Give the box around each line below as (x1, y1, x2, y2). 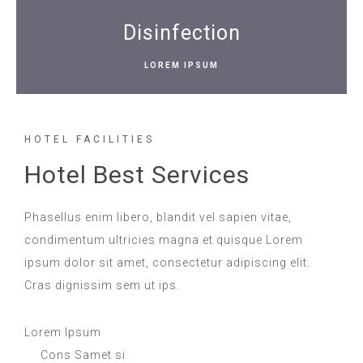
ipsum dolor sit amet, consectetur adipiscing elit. (24, 255, 310, 269)
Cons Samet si (41, 348, 126, 361)
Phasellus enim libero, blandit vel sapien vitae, (24, 210, 292, 224)
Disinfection (122, 20, 241, 45)
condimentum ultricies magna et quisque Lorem (24, 233, 303, 246)
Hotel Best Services (24, 160, 250, 189)
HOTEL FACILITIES (24, 133, 155, 145)
